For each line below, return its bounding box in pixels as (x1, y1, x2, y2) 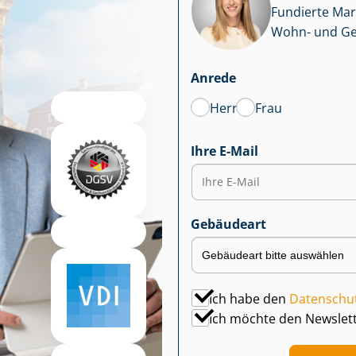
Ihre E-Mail (191, 141, 258, 160)
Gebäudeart (191, 215, 266, 233)
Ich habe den (209, 289, 289, 308)
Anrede (191, 68, 236, 87)
